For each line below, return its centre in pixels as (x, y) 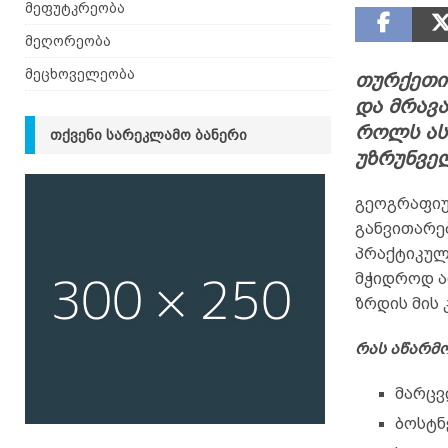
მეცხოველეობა (80, 74)
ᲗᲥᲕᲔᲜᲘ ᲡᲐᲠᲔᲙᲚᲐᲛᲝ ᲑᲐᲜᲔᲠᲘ (148, 135)
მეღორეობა (68, 41)
